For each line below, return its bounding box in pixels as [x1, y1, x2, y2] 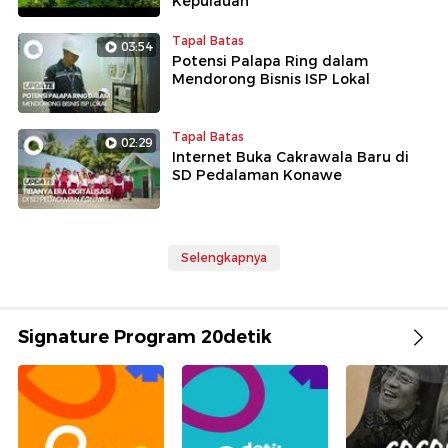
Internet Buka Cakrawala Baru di [172, 148, 409, 166]
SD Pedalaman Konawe [172, 166, 342, 184]
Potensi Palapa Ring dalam [172, 52, 368, 71]
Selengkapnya [181, 249, 267, 265]
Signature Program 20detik [18, 325, 272, 348]
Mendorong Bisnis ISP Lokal [172, 70, 370, 89]
